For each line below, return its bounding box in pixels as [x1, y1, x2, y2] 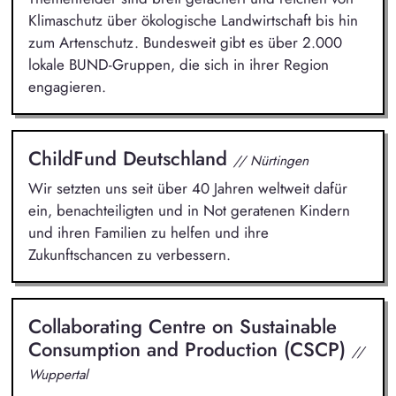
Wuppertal [27, 363, 88, 385]
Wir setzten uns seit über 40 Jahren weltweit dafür [27, 177, 347, 199]
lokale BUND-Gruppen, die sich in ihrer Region [27, 54, 329, 76]
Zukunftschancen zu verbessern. [27, 243, 231, 265]
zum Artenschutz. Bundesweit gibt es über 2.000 [27, 32, 342, 54]
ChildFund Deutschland [27, 144, 233, 173]
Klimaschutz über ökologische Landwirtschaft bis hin [27, 10, 358, 32]
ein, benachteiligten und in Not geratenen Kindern [27, 199, 350, 221]
